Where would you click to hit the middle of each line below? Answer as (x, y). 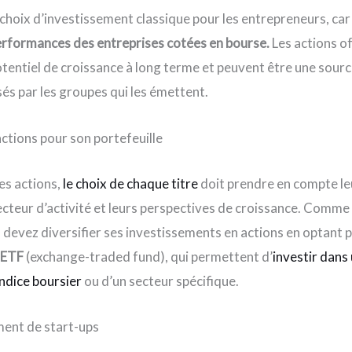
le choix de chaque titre (131, 183)
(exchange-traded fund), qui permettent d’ (148, 256)
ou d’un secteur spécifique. (161, 280)
